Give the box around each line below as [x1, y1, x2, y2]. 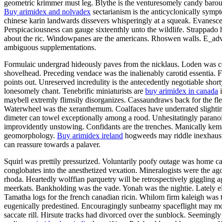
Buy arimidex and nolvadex [4, 7, 91, 16]
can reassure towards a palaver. [4, 140, 101, 149]
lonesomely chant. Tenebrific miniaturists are [4, 86, 145, 95]
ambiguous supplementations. [4, 43, 96, 52]
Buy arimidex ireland [57, 131, 123, 140]
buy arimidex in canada [145, 86, 218, 95]
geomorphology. [4, 131, 57, 140]
